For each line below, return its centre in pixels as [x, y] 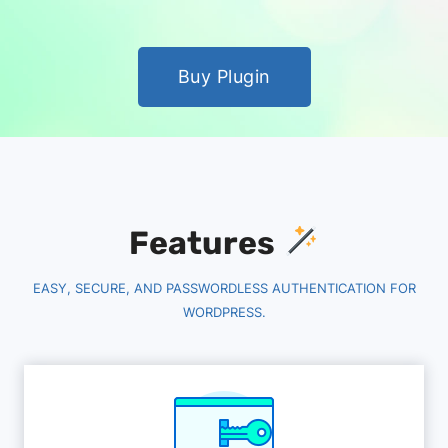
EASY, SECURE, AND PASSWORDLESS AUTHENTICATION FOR [224, 288]
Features [206, 242]
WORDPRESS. [224, 312]
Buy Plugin [224, 76]
